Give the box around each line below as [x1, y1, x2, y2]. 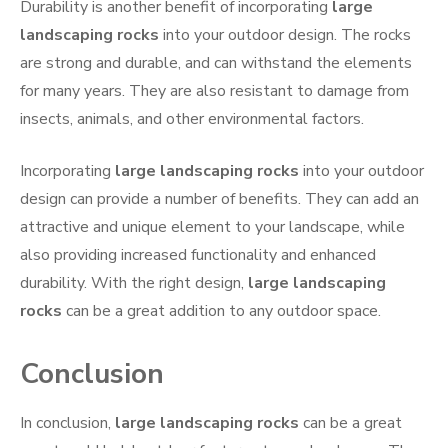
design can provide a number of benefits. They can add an [20, 188, 419, 211]
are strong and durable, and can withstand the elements [20, 52, 412, 75]
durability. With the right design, [20, 272, 248, 295]
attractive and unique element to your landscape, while [20, 216, 405, 239]
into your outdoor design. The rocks [159, 24, 411, 47]
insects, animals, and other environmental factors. [20, 108, 364, 131]
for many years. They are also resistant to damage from [20, 80, 409, 103]
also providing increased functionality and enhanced [20, 244, 376, 267]
